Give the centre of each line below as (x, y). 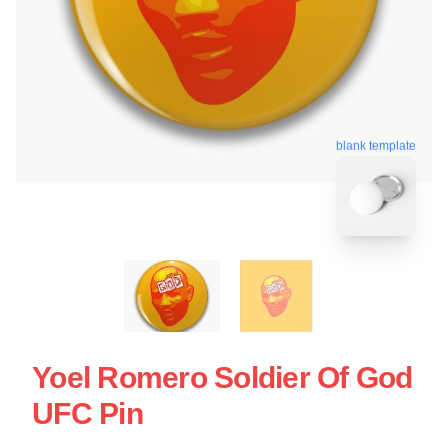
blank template (376, 143)
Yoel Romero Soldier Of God (222, 377)
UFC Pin (87, 413)
